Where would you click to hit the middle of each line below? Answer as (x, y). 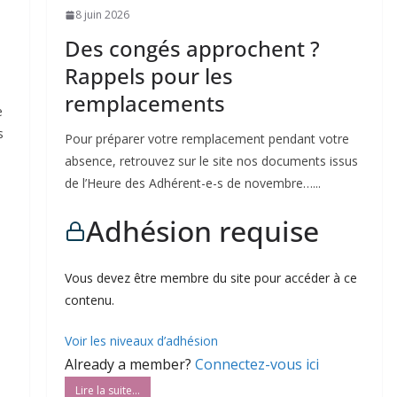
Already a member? (129, 365)
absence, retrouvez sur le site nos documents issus (211, 161)
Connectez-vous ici (257, 365)
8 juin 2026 (102, 15)
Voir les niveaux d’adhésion (141, 341)
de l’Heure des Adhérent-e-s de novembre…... (192, 183)
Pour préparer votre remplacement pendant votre (206, 139)
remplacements (144, 104)
